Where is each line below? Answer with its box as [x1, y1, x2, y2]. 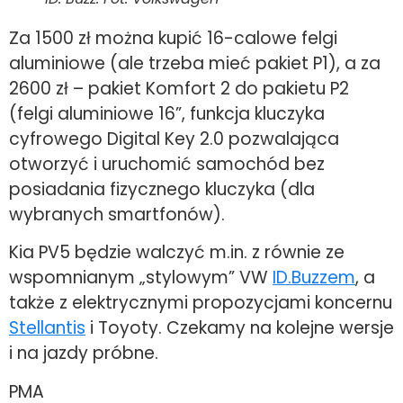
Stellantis [9, 316, 85, 341]
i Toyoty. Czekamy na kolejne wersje [85, 316, 394, 341]
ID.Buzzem [273, 265, 355, 291]
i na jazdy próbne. [9, 341, 158, 366]
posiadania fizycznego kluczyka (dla [9, 176, 315, 201]
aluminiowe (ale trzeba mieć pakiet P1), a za [9, 50, 381, 76]
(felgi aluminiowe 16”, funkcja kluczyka [9, 101, 325, 126]
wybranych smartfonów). [9, 201, 225, 227]
